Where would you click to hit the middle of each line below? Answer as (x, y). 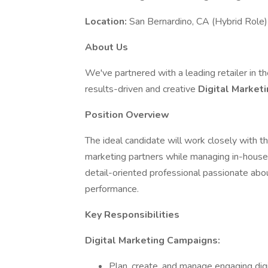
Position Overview (127, 115)
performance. (112, 189)
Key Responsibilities (132, 215)
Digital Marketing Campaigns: (153, 240)
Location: (107, 22)
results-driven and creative (141, 89)
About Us (106, 47)
